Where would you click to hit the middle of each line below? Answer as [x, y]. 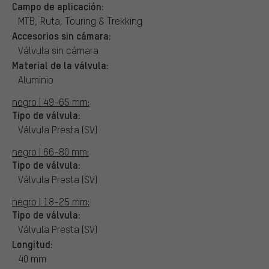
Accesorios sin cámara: [62, 35]
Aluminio [36, 79]
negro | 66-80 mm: [50, 151]
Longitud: [32, 243]
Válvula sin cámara [58, 50]
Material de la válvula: [60, 65]
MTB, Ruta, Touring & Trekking [80, 20]
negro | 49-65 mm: [51, 101]
